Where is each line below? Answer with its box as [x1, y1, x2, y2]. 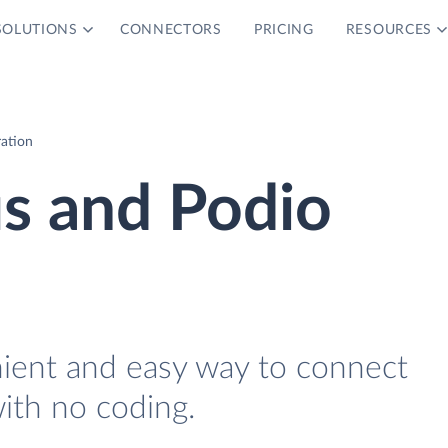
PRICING [253, 23, 314, 37]
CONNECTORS [119, 23, 222, 37]
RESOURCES [345, 23, 433, 37]
